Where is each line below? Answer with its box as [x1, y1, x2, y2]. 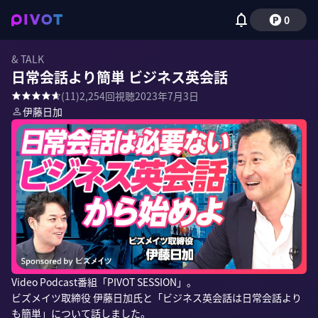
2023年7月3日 [135, 89, 199, 103]
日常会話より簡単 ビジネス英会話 [11, 67, 228, 87]
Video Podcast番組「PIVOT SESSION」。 [11, 275, 197, 290]
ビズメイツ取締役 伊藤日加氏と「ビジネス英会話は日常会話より [11, 290, 302, 305]
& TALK [11, 52, 44, 66]
